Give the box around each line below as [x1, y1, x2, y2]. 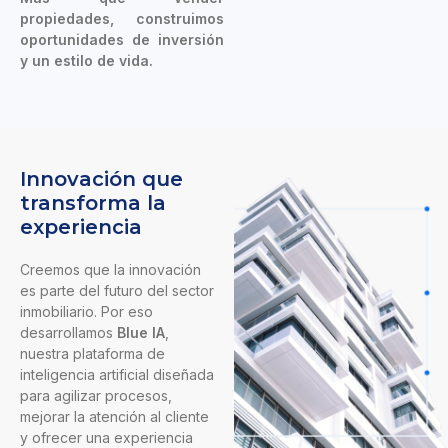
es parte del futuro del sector [20, 282, 214, 300]
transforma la [20, 191, 166, 216]
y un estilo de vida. [20, 52, 153, 70]
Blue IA [117, 324, 165, 342]
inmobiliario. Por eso [20, 303, 153, 321]
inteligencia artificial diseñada [20, 366, 214, 384]
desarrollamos [20, 324, 117, 342]
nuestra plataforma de [20, 345, 165, 363]
